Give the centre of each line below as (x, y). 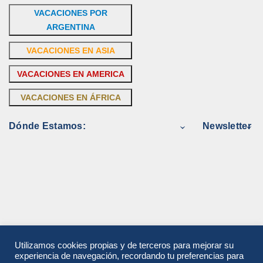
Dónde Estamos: (47, 126)
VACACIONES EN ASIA (70, 50)
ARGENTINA (70, 27)
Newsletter (227, 126)
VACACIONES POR (70, 13)
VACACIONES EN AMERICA (70, 74)
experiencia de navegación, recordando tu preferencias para (129, 256)
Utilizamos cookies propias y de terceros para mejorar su (124, 245)
